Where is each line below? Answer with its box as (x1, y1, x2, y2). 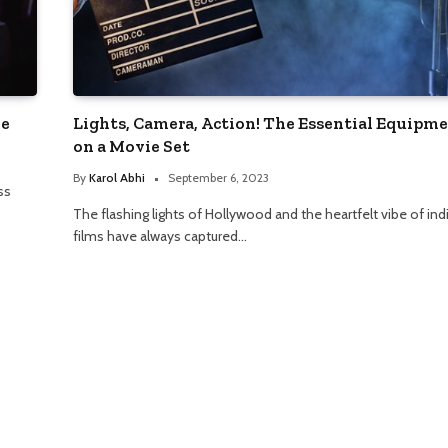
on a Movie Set (73, 136, 190, 157)
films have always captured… (73, 227, 247, 246)
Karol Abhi (89, 170, 145, 186)
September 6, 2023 (168, 170, 269, 186)
